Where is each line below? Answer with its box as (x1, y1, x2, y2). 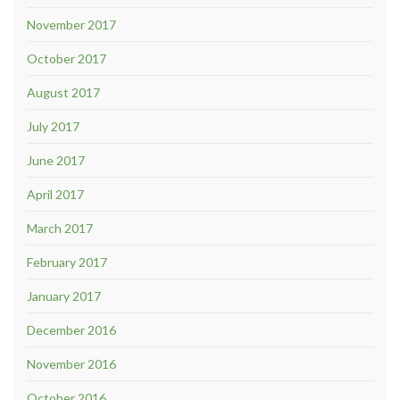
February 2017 (27, 254, 107, 270)
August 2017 (27, 84, 100, 100)
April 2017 (27, 186, 84, 202)
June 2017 (27, 152, 85, 168)
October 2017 (27, 50, 106, 66)
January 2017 (27, 287, 101, 304)
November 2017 (27, 16, 116, 32)
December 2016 (27, 321, 116, 337)
